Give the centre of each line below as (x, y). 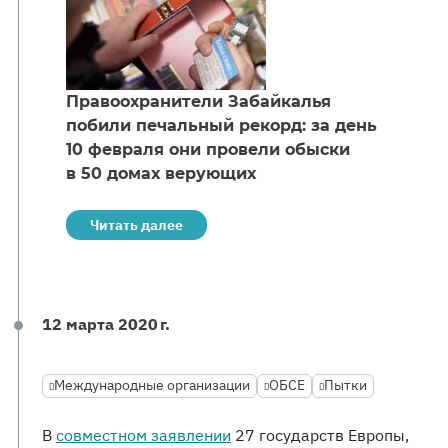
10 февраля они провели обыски (208, 149)
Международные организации (152, 385)
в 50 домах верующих (161, 173)
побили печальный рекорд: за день (221, 125)
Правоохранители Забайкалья (198, 101)
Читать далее (136, 225)
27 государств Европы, (320, 435)
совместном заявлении (143, 435)
